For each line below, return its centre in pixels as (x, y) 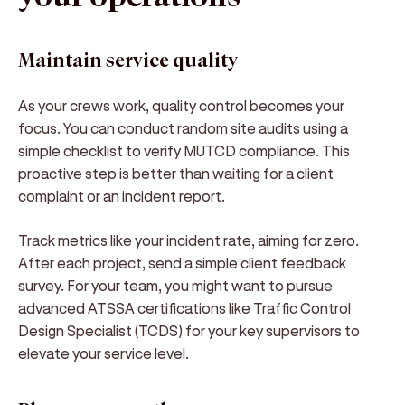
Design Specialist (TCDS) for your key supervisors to (189, 330)
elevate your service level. (104, 353)
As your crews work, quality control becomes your (181, 105)
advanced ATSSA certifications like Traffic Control (184, 308)
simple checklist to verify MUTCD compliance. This (184, 151)
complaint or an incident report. (122, 196)
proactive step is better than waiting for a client (176, 173)
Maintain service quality (128, 61)
